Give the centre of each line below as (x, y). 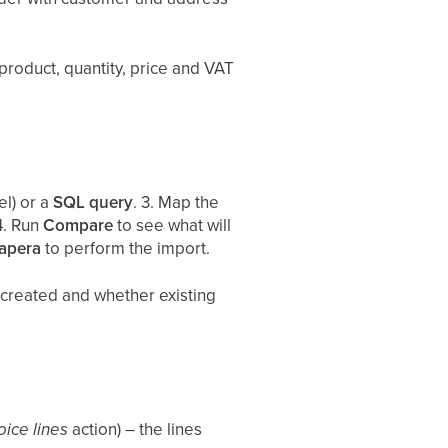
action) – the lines (135, 429)
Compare (78, 225)
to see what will (172, 225)
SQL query (93, 202)
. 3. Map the (176, 202)
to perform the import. (126, 248)
